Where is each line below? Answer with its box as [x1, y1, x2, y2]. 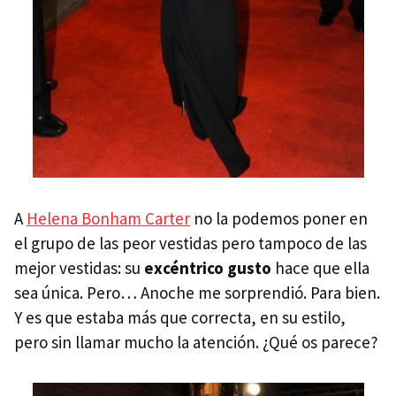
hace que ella [271, 256, 369, 278]
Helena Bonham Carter [27, 207, 190, 229]
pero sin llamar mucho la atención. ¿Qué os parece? [14, 331, 378, 353]
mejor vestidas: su [14, 256, 144, 278]
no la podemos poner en [190, 207, 368, 229]
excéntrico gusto [144, 256, 271, 278]
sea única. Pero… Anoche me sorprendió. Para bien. [14, 281, 380, 303]
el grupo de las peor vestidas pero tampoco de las [14, 232, 367, 254]
